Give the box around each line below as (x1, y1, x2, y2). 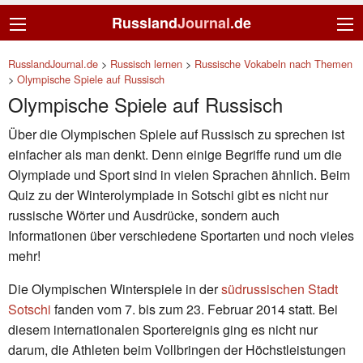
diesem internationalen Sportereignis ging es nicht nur (8, 319, 318, 339)
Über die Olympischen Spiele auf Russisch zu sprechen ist (8, 124, 344, 143)
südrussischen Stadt (221, 279, 338, 298)
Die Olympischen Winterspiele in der (8, 279, 221, 298)
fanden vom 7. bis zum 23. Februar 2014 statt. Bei (51, 299, 338, 318)
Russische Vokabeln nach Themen (194, 55, 352, 71)
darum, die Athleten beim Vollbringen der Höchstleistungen (8, 340, 346, 359)
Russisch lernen (110, 55, 182, 71)
